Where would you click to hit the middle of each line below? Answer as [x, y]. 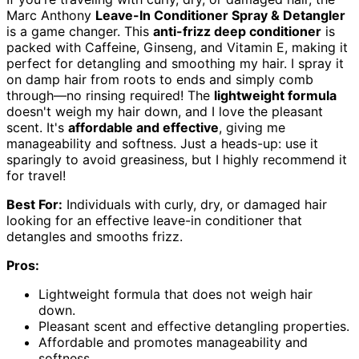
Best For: [34, 205]
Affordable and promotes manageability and [173, 343]
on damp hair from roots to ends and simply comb [160, 80]
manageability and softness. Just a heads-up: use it [162, 144]
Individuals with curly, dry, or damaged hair [195, 205]
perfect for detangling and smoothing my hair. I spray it [175, 64]
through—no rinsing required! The [110, 96]
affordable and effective [143, 128]
